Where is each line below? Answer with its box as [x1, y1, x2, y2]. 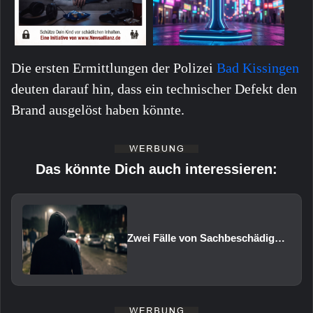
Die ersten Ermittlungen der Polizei [11, 60, 217, 76]
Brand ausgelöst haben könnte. [11, 102, 184, 118]
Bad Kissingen [217, 60, 299, 76]
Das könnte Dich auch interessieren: [36, 161, 277, 177]
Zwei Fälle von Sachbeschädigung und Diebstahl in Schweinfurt [275, 232, 285, 245]
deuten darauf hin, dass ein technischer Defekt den [11, 81, 297, 97]
